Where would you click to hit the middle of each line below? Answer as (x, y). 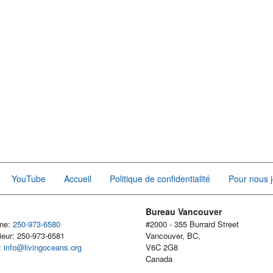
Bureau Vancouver (184, 211)
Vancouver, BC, (173, 236)
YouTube (29, 179)
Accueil (78, 179)
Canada (159, 259)
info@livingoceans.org (43, 247)
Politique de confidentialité (160, 179)
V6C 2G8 (162, 247)
